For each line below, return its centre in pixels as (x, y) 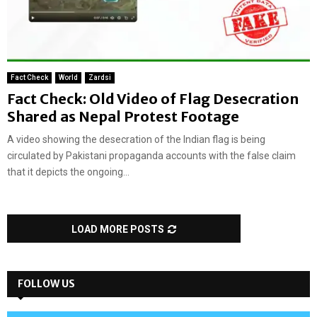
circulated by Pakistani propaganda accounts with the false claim (151, 156)
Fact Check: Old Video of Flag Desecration (153, 99)
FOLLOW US (46, 284)
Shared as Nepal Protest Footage (123, 117)
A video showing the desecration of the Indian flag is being (136, 140)
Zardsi (100, 78)
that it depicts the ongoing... (68, 172)
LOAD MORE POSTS (118, 230)
